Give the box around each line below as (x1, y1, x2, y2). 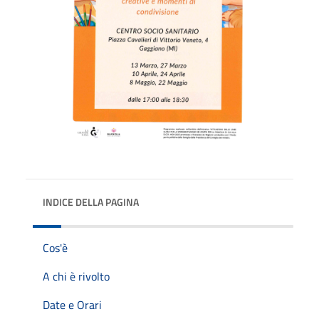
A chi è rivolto (43, 267, 110, 285)
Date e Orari (43, 296, 102, 313)
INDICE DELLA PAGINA (43, 194, 139, 209)
